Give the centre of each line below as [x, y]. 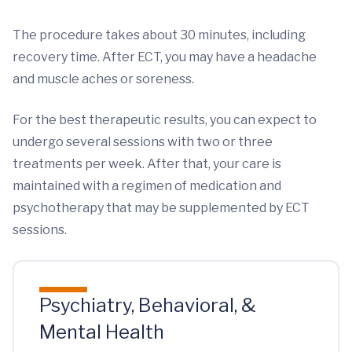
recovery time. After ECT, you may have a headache [165, 57]
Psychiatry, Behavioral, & [148, 305]
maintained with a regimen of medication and [147, 186]
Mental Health [102, 332]
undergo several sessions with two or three [143, 142]
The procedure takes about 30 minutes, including [159, 35]
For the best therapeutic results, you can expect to [165, 120]
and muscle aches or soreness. [103, 79]
